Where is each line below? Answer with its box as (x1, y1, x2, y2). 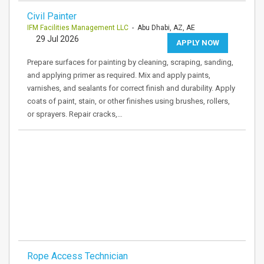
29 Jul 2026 (36, 34, 79, 44)
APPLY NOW (176, 38, 219, 47)
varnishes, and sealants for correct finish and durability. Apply (27, 84, 235, 93)
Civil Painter (27, 11, 77, 22)
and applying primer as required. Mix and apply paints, (27, 71, 210, 80)
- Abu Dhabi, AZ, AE (128, 24, 195, 32)
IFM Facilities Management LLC (27, 24, 128, 32)
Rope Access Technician (27, 250, 128, 262)
